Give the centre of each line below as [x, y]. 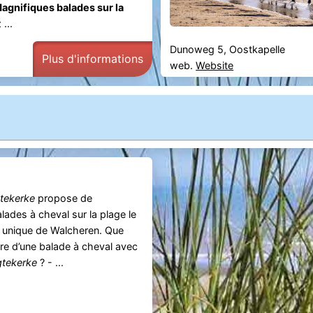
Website [215, 66]
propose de [63, 198]
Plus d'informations [92, 59]
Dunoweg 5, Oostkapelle [228, 50]
